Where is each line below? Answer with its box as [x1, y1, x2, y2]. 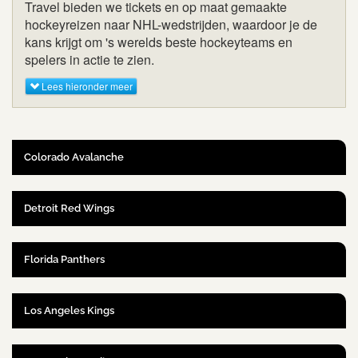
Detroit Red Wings [24, 202, 114, 215]
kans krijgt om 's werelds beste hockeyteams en [25, 32, 292, 51]
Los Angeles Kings [24, 304, 114, 317]
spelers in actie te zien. [25, 50, 154, 69]
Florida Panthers [24, 253, 105, 266]
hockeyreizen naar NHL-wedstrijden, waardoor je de [25, 14, 317, 34]
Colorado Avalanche [24, 151, 124, 164]
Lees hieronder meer [39, 79, 133, 93]
